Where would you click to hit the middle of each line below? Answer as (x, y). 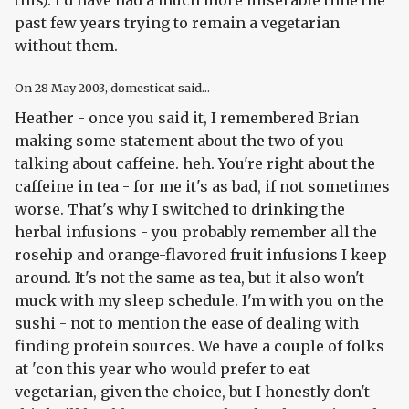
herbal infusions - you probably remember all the (196, 232)
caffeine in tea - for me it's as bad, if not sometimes (202, 187)
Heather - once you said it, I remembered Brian (187, 118)
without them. (66, 46)
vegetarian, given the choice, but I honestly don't (192, 392)
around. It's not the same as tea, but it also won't (189, 278)
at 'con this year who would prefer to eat (163, 369)
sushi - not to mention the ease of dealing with (187, 324)
